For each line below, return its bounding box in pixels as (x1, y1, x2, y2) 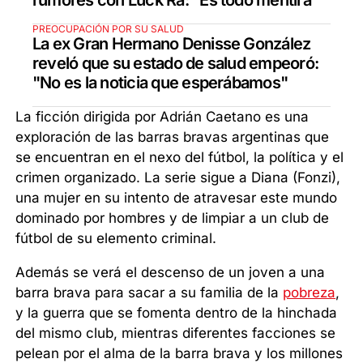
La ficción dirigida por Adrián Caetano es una (15, 108, 310, 125)
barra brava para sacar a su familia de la (15, 284, 284, 301)
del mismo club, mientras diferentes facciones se (15, 324, 336, 341)
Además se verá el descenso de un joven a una (15, 263, 326, 280)
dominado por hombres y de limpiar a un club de (15, 209, 330, 226)
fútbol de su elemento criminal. (15, 229, 217, 246)
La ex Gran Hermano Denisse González (32, 33, 311, 53)
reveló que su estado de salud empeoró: (32, 53, 319, 73)
